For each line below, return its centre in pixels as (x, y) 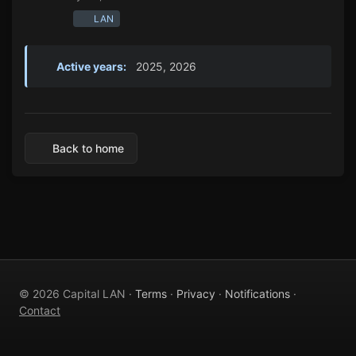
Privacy (196, 294)
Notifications (257, 294)
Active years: (90, 66)
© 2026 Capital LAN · (77, 294)
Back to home (88, 148)
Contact (40, 310)
